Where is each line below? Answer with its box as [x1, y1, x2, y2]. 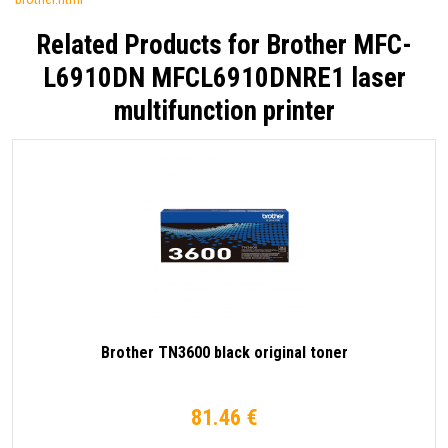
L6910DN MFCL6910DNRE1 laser [42, 61, 406, 94]
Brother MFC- [266, 28, 412, 61]
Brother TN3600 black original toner [100, 342, 348, 362]
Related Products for [36, 28, 266, 61]
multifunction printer [113, 94, 335, 127]
